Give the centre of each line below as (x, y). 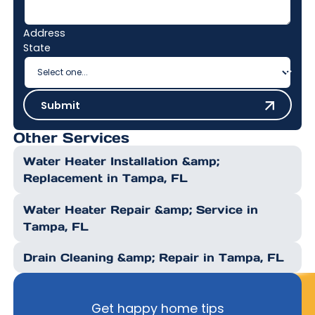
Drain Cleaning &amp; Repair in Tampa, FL (153, 257)
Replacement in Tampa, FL (105, 178)
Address (44, 33)
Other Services (71, 137)
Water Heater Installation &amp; (121, 161)
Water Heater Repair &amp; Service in (140, 209)
